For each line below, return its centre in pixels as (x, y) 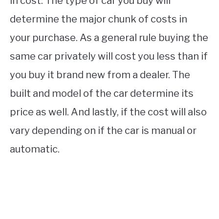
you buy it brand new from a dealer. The (100, 75)
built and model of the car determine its (102, 94)
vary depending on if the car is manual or (103, 131)
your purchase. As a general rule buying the (109, 38)
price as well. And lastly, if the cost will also (108, 112)
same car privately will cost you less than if (109, 56)
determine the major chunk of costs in (99, 19)
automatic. (35, 149)
